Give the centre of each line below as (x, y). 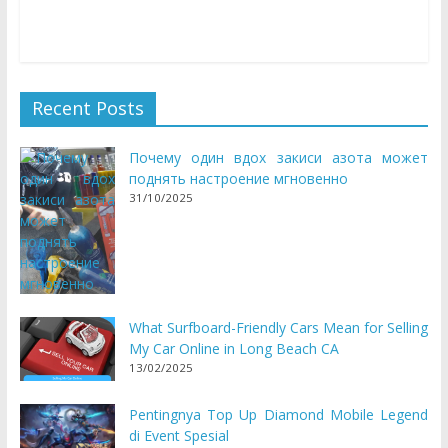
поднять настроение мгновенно (238, 179)
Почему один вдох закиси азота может (278, 158)
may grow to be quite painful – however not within (197, 21)
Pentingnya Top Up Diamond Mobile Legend (278, 414)
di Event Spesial (178, 435)
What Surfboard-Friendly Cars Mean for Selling (278, 328)
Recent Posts (87, 108)
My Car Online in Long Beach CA (233, 349)
